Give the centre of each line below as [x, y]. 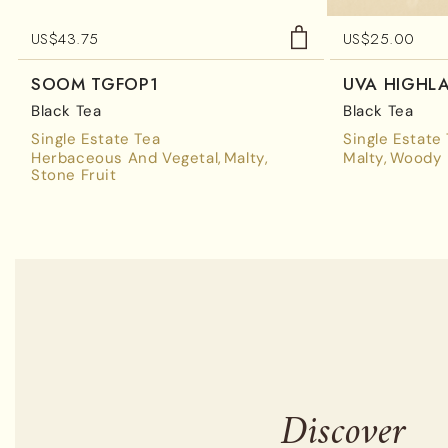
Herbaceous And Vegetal [125, 158]
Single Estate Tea [96, 139]
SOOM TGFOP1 [95, 84]
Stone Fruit [74, 175]
